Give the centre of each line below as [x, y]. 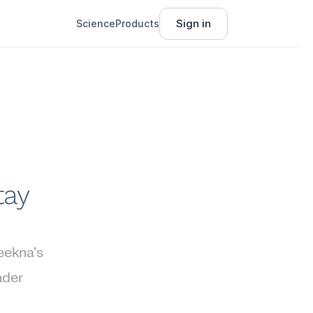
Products [137, 23]
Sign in [194, 23]
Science [96, 23]
